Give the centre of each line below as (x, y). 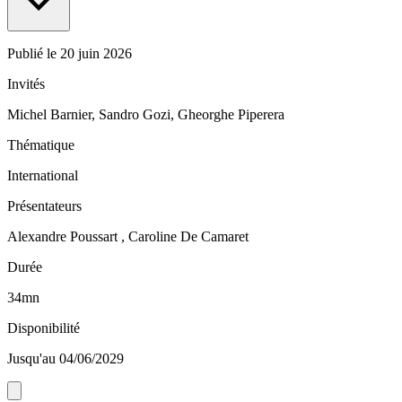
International (43, 176)
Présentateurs (44, 206)
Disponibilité (44, 328)
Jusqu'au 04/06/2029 (66, 359)
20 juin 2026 (96, 54)
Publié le (34, 54)
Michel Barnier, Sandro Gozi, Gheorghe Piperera (146, 115)
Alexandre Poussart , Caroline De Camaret (128, 237)
